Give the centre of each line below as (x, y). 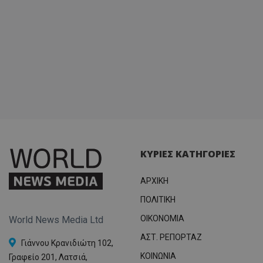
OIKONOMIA (162, 218)
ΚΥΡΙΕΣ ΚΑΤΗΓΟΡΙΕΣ (188, 154)
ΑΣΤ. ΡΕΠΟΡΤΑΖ (171, 237)
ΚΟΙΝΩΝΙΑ (158, 256)
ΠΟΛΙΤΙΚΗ (158, 199)
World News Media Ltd (56, 220)
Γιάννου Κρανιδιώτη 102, (67, 243)
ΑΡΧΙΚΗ (154, 181)
